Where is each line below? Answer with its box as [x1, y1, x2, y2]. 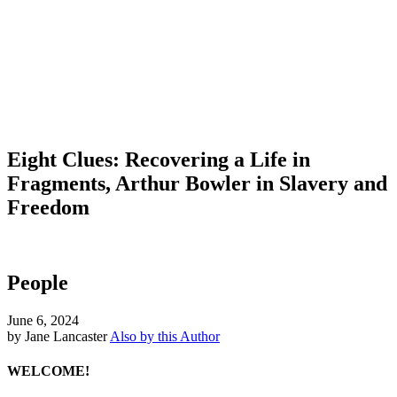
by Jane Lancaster [7, 328, 107, 344]
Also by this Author [110, 328, 220, 344]
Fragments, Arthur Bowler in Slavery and [7, 171, 387, 195]
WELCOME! [7, 362, 90, 378]
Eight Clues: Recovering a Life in [7, 147, 310, 171]
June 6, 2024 [7, 312, 79, 328]
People [7, 270, 68, 294]
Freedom [7, 195, 90, 219]
